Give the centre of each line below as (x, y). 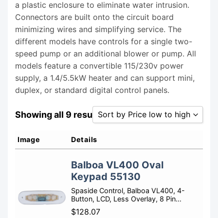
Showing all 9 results (59, 114)
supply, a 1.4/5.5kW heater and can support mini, (105, 78)
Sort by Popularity (132, 137)
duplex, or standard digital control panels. (92, 90)
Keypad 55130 (106, 177)
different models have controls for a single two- (104, 41)
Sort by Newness (131, 201)
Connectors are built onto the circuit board (94, 17)
